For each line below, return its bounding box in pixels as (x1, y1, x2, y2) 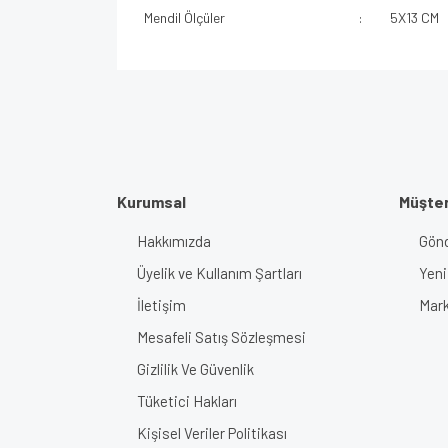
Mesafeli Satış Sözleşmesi (137, 328, 306, 346)
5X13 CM (389, 9, 439, 26)
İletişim (137, 296, 186, 314)
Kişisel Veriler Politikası (137, 424, 287, 442)
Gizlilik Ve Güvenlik (137, 360, 254, 378)
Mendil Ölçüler (143, 9, 225, 26)
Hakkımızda (137, 232, 211, 250)
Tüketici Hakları (137, 392, 237, 410)
